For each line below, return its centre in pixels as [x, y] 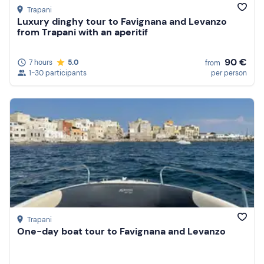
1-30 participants [58, 73]
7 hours [41, 62]
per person [229, 73]
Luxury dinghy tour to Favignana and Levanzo [122, 22]
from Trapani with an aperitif [82, 32]
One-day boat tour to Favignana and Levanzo [121, 232]
